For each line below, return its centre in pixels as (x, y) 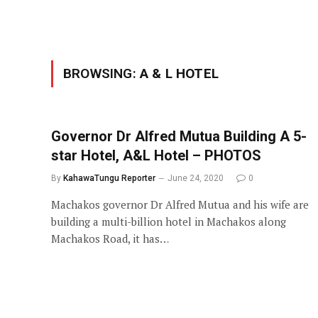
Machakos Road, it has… (110, 238)
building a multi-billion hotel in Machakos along (169, 221)
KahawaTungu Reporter (109, 178)
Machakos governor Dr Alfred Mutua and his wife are (180, 204)
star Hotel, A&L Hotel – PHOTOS (156, 155)
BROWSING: (102, 73)
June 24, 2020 (196, 178)
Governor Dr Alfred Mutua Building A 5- (179, 136)
